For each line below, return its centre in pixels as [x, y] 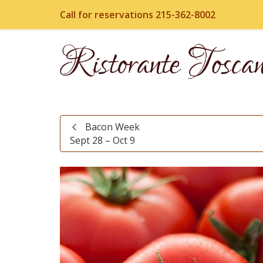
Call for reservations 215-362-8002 [138, 15]
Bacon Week [112, 127]
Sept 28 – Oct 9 [102, 140]
